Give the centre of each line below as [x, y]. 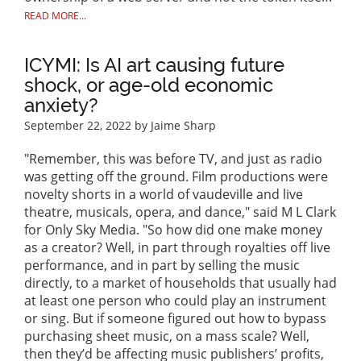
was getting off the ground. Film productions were [176, 177]
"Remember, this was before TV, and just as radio [173, 159]
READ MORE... [55, 16]
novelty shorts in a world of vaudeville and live [164, 195]
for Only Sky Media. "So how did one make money [173, 230]
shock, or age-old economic [149, 85]
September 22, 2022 [78, 126]
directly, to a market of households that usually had [180, 283]
